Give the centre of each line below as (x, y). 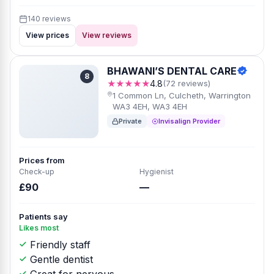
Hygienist (157, 172)
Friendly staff (59, 245)
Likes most (39, 228)
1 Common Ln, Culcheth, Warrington (182, 95)
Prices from (42, 160)
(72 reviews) (187, 83)
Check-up (37, 172)
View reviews (107, 35)
